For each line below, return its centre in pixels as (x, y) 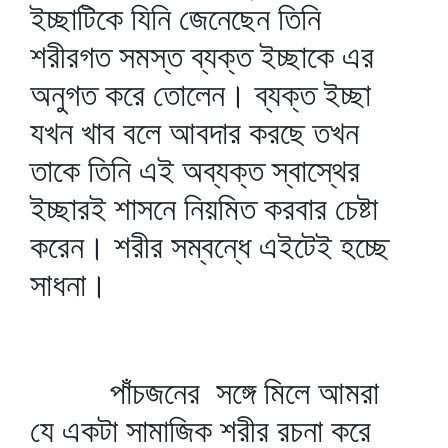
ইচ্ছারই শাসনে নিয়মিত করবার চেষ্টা (204, 208)
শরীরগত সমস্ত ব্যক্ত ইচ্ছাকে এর (202, 56)
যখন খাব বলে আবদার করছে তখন (194, 132)
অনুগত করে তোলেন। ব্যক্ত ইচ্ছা (200, 94)
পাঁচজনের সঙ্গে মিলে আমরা (204, 392)
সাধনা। (69, 284)
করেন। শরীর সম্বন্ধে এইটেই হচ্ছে (209, 246)
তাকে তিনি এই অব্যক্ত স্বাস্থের (195, 170)
